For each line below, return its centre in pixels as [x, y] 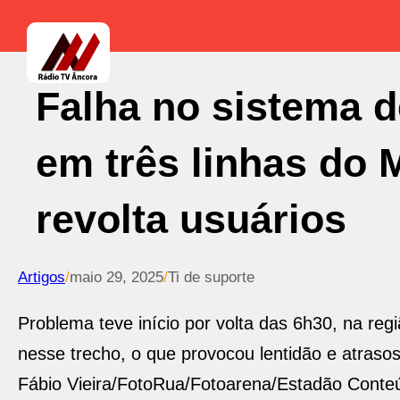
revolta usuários [191, 219]
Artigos [42, 277]
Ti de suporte [211, 277]
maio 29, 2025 [117, 277]
